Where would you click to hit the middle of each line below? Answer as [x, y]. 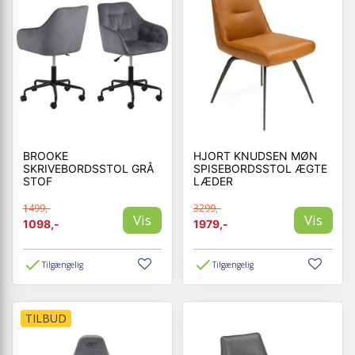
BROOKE [45, 156]
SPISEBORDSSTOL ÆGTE [260, 168]
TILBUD [46, 318]
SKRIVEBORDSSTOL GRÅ [88, 168]
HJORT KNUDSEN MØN [255, 156]
